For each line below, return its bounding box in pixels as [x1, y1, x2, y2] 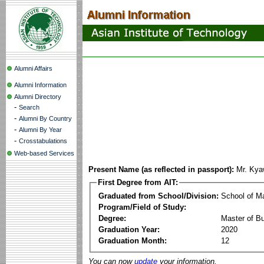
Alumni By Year [19, 126, 62, 133]
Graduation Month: [98, 236, 167, 245]
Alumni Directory [14, 93, 61, 100]
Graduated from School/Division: [98, 191, 219, 200]
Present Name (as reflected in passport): [88, 165, 234, 174]
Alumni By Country [19, 115, 72, 122]
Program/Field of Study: [98, 202, 186, 212]
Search [19, 104, 39, 111]
